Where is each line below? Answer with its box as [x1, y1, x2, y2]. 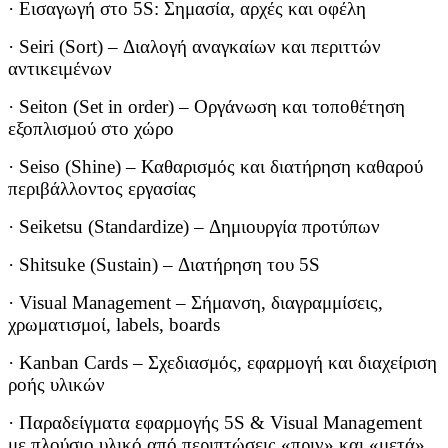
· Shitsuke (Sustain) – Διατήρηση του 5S [8, 254, 320, 276]
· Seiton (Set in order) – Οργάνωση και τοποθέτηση [8, 96, 405, 118]
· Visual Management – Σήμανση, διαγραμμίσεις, [8, 292, 383, 314]
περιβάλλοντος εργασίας [8, 178, 196, 200]
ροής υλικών [8, 374, 105, 396]
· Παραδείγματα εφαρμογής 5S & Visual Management [8, 412, 422, 434]
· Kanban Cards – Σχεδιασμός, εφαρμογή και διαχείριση [8, 352, 437, 374]
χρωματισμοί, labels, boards [8, 314, 220, 336]
